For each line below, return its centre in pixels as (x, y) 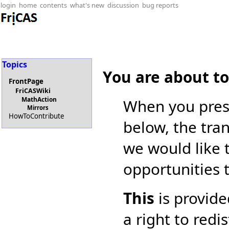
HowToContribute (37, 116)
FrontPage (26, 82)
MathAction (39, 100)
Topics (15, 64)
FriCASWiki (33, 91)
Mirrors (38, 108)
